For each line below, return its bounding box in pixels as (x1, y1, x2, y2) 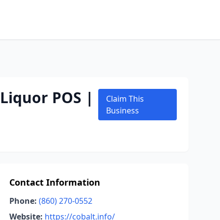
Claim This (106, 93, 144, 104)
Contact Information (9, 176, 100, 188)
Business (106, 105, 139, 116)
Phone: (9, 195, 37, 206)
